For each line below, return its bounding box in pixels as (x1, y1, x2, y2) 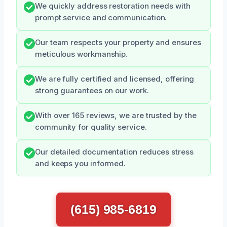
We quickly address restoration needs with (35, 1, 191, 11)
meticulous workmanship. (35, 49, 128, 59)
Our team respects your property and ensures (35, 37, 201, 47)
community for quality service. (35, 122, 147, 132)
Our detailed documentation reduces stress (35, 147, 194, 157)
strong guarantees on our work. (35, 86, 149, 95)
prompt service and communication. (35, 13, 167, 22)
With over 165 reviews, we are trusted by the (35, 110, 197, 120)
